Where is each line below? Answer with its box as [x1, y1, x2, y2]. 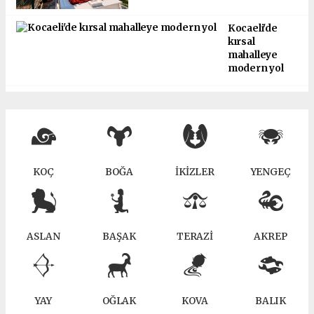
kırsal [227, 35, 255, 48]
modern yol [227, 62, 284, 74]
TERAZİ [177, 231, 213, 243]
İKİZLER [175, 166, 214, 179]
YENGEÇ [250, 166, 291, 179]
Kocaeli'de [227, 22, 278, 34]
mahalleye [227, 48, 278, 61]
